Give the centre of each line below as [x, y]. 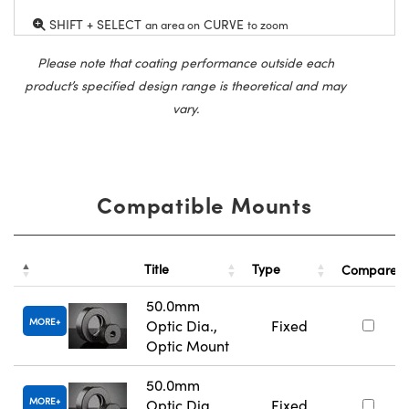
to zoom [268, 24]
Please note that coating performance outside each [185, 62]
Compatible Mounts [204, 204]
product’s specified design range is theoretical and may [185, 85]
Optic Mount [188, 345]
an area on [173, 24]
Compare [369, 269]
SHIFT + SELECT [95, 24]
